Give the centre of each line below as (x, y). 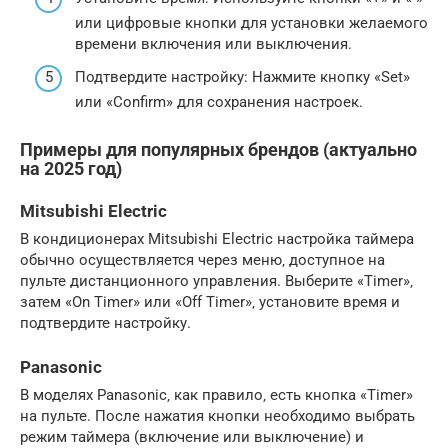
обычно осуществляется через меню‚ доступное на (202, 260)
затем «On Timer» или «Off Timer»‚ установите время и (210, 302)
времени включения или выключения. (213, 43)
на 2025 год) (71, 168)
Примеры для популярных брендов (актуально (218, 149)
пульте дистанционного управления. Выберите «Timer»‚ (216, 281)
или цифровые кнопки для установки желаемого (251, 22)
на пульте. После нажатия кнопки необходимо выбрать (217, 416)
